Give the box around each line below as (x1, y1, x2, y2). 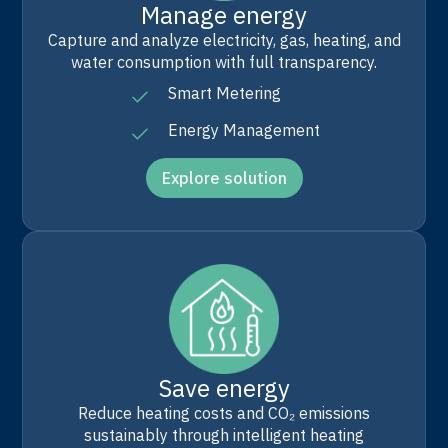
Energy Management (168, 119, 320, 140)
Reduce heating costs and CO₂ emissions (78, 403, 370, 424)
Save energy (158, 372, 290, 405)
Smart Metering (168, 82, 281, 103)
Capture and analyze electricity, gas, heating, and (47, 29, 401, 50)
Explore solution (161, 167, 287, 188)
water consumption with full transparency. (71, 51, 377, 72)
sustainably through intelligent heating (84, 425, 364, 446)
